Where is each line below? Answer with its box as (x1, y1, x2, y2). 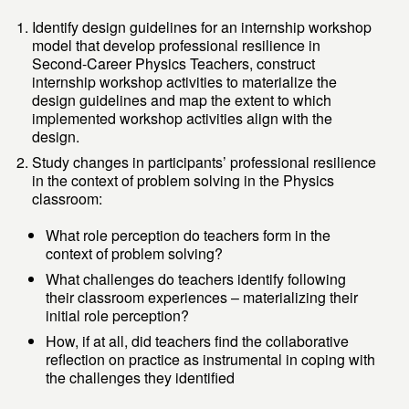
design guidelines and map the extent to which (32, 89, 332, 111)
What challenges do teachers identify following (46, 268, 347, 290)
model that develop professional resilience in (32, 35, 321, 57)
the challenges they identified (46, 367, 236, 389)
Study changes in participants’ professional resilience (32, 152, 377, 173)
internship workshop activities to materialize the (32, 71, 338, 93)
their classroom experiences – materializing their (46, 287, 359, 309)
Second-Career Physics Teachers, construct (32, 53, 316, 75)
